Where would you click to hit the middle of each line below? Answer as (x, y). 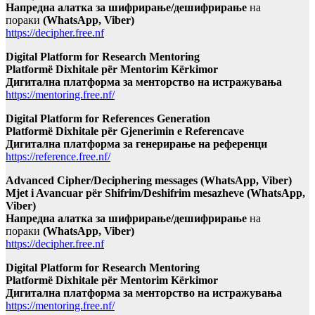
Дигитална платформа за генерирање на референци (136, 144)
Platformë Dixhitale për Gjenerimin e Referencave (125, 131)
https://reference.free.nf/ (58, 157)
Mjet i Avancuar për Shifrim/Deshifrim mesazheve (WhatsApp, (155, 193)
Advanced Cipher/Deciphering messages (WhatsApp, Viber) (149, 181)
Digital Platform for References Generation (108, 119)
